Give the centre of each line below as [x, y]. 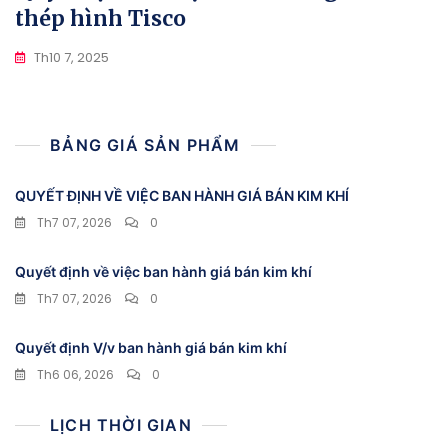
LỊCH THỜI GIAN [121, 425]
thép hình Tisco [100, 19]
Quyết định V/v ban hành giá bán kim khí [151, 348]
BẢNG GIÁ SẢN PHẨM [145, 145]
